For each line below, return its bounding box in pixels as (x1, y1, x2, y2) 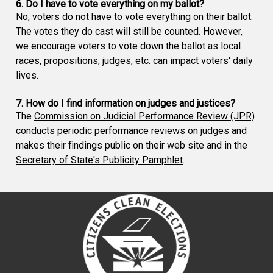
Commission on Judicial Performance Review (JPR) (34, 110, 255, 122)
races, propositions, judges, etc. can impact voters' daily (16, 55, 253, 67)
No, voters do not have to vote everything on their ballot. (16, 11, 253, 23)
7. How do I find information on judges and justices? (16, 97, 235, 110)
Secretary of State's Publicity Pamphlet (16, 154, 183, 166)
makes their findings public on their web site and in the (16, 140, 247, 152)
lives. (16, 69, 38, 82)
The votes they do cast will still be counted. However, (16, 26, 243, 38)
